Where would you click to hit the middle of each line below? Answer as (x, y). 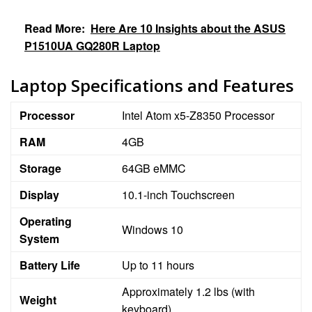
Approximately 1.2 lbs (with (188, 291)
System (39, 238)
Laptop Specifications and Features (152, 85)
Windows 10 (153, 229)
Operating (46, 221)
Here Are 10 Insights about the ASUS (188, 28)
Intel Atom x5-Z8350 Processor (198, 115)
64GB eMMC (154, 168)
